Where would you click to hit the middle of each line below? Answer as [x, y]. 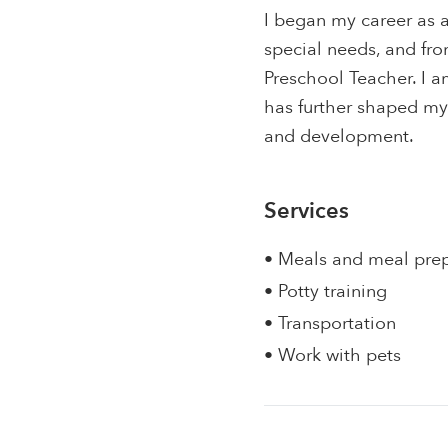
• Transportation [330, 323]
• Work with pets [333, 355]
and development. [339, 136]
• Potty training [326, 291]
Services [307, 211]
